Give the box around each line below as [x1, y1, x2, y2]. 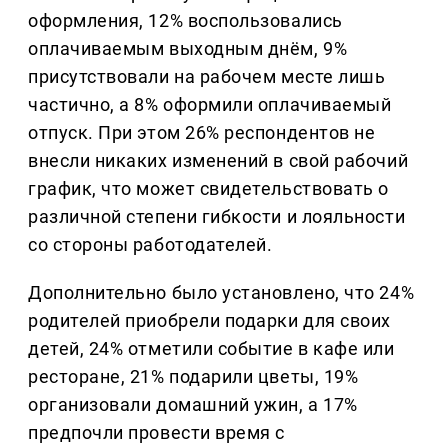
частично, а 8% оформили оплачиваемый [28, 94, 392, 116]
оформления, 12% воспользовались [28, 10, 343, 32]
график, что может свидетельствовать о [28, 178, 389, 200]
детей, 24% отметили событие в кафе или [28, 338, 395, 360]
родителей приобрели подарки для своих [28, 310, 391, 332]
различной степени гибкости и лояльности [28, 206, 406, 228]
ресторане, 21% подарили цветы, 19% [28, 366, 359, 388]
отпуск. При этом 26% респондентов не [28, 122, 376, 144]
